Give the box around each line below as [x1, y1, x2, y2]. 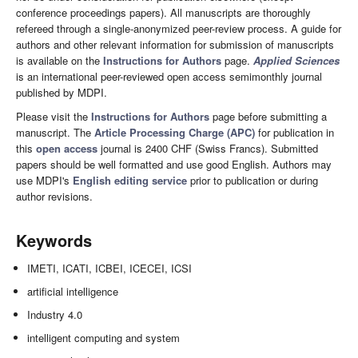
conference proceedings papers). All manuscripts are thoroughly [16, 4, 311, 20]
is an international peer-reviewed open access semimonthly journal [16, 68, 322, 84]
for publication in [255, 124, 334, 140]
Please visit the [16, 108, 91, 124]
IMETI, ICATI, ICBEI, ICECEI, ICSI [27, 260, 193, 276]
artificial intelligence [27, 283, 119, 299]
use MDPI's [16, 172, 73, 188]
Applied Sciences [253, 52, 340, 68]
